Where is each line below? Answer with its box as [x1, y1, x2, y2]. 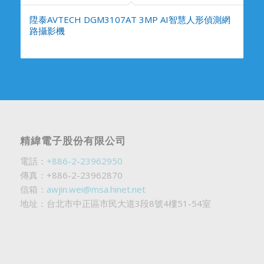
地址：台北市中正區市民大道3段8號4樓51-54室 [19, 197, 211, 210]
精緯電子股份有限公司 [19, 134, 126, 148]
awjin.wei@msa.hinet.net [46, 183, 146, 196]
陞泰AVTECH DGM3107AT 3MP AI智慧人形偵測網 [29, 14, 230, 26]
